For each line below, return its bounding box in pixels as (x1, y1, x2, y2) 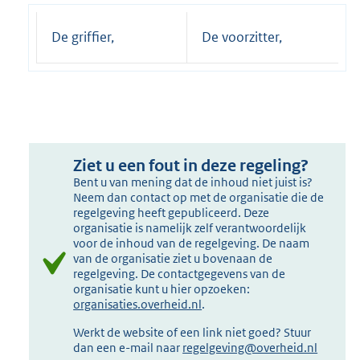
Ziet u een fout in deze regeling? (73, 156, 309, 177)
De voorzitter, (202, 28, 282, 47)
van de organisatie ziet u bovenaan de (73, 251, 273, 267)
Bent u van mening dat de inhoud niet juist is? (73, 174, 313, 190)
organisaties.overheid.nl (73, 297, 202, 313)
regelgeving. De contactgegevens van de (73, 266, 286, 282)
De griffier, (51, 28, 114, 47)
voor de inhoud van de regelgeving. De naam (73, 235, 310, 252)
